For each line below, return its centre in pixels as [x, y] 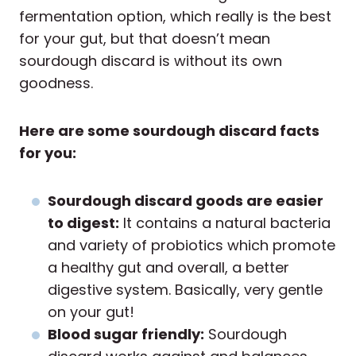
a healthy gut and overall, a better [168, 268]
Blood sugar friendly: [126, 335]
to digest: [83, 223]
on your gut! [91, 312]
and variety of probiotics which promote [192, 246]
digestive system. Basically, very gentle [185, 290]
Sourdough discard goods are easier [186, 201]
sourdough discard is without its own [151, 61]
